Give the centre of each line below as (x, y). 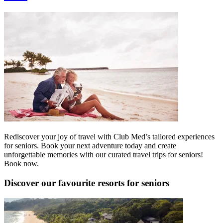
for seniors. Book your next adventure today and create (90, 146)
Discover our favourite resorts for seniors (87, 183)
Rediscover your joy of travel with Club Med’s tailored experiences (109, 137)
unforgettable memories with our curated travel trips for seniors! (104, 155)
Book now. (21, 164)
